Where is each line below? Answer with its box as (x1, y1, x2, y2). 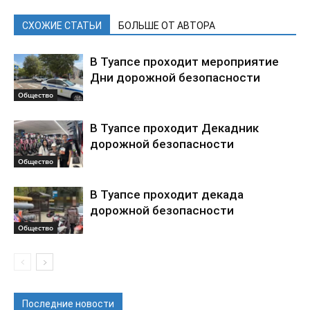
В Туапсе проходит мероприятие (90, 54, 279, 69)
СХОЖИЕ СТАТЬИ (22, 19, 102, 31)
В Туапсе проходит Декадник (90, 120, 259, 135)
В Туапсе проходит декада (90, 187, 244, 201)
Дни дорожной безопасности (90, 70, 260, 84)
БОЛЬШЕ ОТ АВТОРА (118, 19, 215, 31)
